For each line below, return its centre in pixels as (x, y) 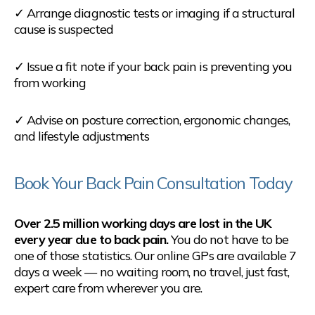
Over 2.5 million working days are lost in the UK (143, 223)
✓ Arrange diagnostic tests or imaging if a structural (155, 13)
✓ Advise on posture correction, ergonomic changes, (152, 120)
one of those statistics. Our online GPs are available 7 (155, 255)
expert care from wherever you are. (108, 288)
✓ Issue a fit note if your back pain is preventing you (153, 66)
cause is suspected (64, 29)
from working (50, 82)
